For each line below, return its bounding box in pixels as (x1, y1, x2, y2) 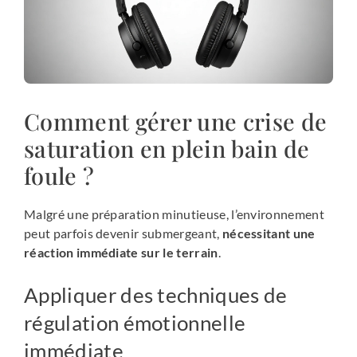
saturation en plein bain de (24, 132, 310, 163)
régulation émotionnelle (24, 310, 246, 335)
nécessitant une (222, 225, 316, 241)
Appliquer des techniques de (24, 282, 288, 307)
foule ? (24, 159, 95, 190)
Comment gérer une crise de (24, 105, 328, 136)
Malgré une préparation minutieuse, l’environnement (24, 206, 325, 222)
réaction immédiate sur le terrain (24, 244, 218, 260)
